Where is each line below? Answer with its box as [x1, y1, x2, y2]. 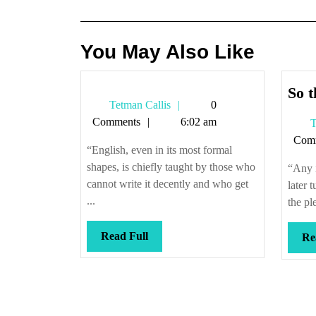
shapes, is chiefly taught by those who [87, 161, 255, 173]
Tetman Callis [107, 99, 171, 111]
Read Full [101, 230, 148, 242]
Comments [92, 116, 140, 128]
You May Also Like [80, 41, 255, 63]
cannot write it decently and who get [87, 178, 248, 190]
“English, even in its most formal [87, 144, 232, 156]
